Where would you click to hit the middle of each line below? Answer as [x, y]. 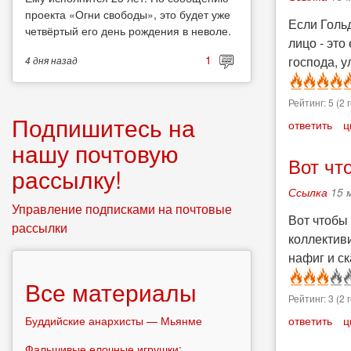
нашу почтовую [95, 153]
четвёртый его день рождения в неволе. [128, 31]
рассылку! [67, 179]
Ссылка [308, 192]
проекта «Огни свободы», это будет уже [128, 14]
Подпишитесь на [103, 127]
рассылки [40, 227]
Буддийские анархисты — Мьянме [114, 320]
